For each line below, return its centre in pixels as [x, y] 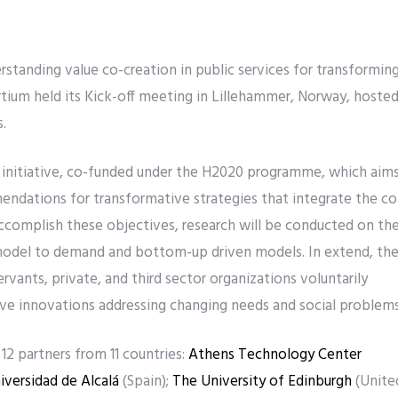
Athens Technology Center [275, 354]
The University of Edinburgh [262, 381]
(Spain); [146, 381]
